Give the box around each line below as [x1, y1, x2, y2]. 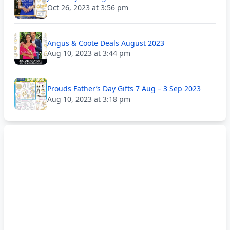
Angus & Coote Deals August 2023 [47, 38, 164, 48]
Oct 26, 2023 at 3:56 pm [47, 3, 128, 12]
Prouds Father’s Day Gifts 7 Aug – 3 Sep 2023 [47, 84, 201, 93]
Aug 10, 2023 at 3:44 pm [47, 48, 130, 58]
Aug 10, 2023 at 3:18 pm [47, 94, 130, 104]
